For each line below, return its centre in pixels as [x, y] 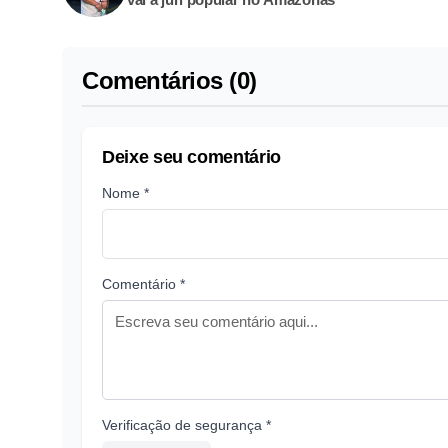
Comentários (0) [169, 80]
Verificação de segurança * [186, 424]
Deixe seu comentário [191, 156]
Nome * [125, 192]
